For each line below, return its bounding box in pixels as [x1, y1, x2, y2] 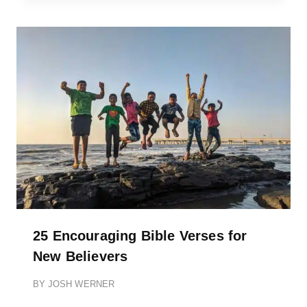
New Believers [33, 249, 128, 265]
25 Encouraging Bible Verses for [33, 228, 247, 244]
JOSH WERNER [47, 279, 115, 290]
